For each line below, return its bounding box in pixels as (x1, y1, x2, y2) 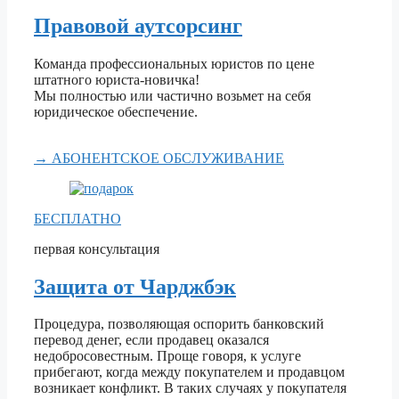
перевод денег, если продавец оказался (34, 332, 269, 348)
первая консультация (34, 240, 159, 256)
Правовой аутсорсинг (34, 13, 242, 37)
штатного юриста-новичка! (34, 71, 199, 87)
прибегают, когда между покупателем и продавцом (34, 364, 345, 380)
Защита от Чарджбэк (34, 274, 236, 298)
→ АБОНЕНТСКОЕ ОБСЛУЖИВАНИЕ (34, 150, 284, 166)
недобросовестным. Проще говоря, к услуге (34, 348, 301, 364)
